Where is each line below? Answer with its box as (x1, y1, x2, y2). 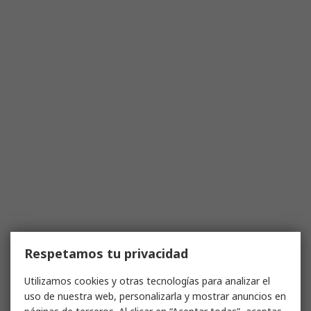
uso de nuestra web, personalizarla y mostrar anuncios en (24, 289, 286, 303)
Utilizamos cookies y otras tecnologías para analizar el (24, 274, 270, 287)
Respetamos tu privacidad (24, 245, 188, 262)
